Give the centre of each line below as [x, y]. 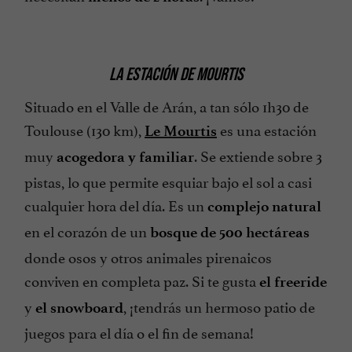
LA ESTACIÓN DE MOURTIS [176, 74]
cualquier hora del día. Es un [116, 204]
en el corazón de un [87, 230]
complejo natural [264, 206]
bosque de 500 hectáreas [230, 232]
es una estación [267, 128]
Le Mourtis [181, 130]
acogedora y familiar [125, 156]
